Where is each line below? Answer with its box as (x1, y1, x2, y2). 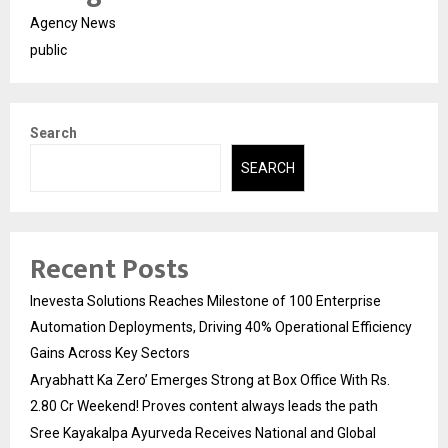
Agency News (30, 14, 116, 31)
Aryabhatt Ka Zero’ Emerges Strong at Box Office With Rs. (30, 372, 390, 389)
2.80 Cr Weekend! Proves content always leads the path (30, 398, 378, 415)
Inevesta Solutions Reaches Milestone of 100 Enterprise (30, 293, 381, 310)
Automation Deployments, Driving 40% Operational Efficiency (30, 319, 412, 336)
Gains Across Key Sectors (30, 345, 190, 362)
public (30, 41, 67, 58)
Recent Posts (30, 246, 189, 294)
